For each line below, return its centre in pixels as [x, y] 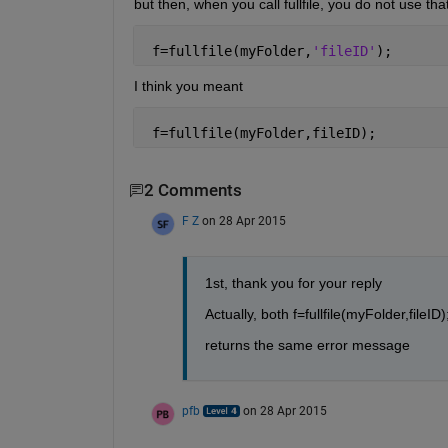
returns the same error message [307, 344]
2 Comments [192, 191]
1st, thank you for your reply [293, 282]
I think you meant [188, 86]
